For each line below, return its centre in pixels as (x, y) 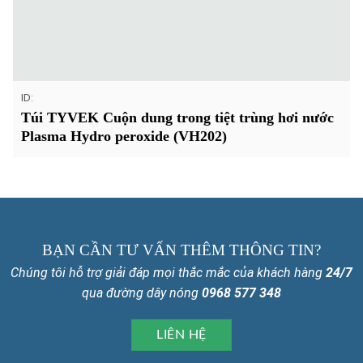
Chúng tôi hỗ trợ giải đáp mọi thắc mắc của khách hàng (168, 273)
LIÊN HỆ (181, 335)
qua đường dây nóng (142, 293)
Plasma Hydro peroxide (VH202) (124, 137)
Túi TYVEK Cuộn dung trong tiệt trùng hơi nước (177, 118)
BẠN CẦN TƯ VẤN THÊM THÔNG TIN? (181, 250)
